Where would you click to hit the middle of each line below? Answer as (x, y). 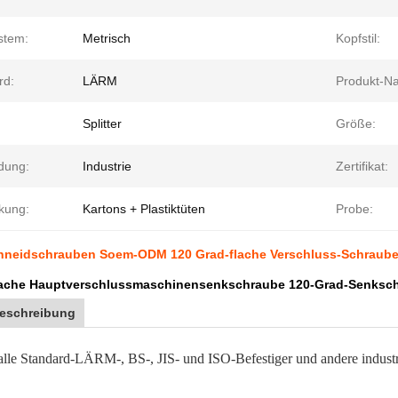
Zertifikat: (362, 166)
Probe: (354, 209)
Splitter (102, 123)
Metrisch (107, 38)
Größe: (356, 123)
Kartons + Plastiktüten (144, 209)
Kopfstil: (358, 38)
